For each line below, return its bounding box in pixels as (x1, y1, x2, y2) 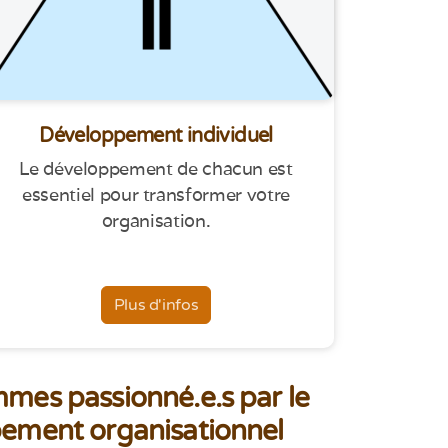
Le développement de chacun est (19, 157, 293, 181)
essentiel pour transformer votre (22, 183, 290, 207)
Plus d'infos (113, 295, 199, 316)
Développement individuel (39, 124, 273, 149)
